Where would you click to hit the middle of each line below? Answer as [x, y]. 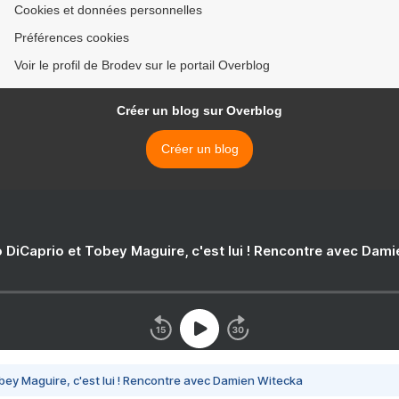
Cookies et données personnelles [108, 9]
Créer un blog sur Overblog [199, 110]
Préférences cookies [72, 37]
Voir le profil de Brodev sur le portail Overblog [142, 65]
